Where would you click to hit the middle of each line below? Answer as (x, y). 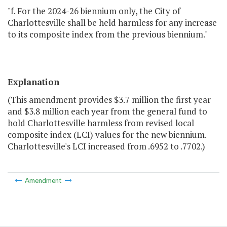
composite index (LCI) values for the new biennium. (107, 135)
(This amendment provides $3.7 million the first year (109, 100)
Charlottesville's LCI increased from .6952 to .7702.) (106, 146)
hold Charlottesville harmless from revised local (101, 123)
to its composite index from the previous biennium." (108, 34)
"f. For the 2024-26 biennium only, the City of (94, 11)
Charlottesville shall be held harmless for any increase (112, 23)
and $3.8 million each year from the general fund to (107, 111)
